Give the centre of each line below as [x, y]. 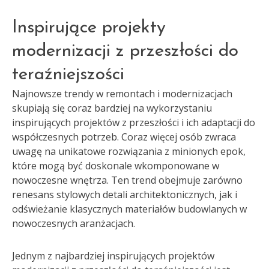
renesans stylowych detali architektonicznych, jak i [125, 195]
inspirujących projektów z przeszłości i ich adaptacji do [134, 122]
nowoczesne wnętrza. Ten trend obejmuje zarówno [127, 180]
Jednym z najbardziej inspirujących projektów [113, 256]
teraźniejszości [68, 75]
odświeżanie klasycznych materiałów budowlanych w [129, 209]
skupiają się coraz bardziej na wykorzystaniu [112, 108]
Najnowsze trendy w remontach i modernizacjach [122, 94]
